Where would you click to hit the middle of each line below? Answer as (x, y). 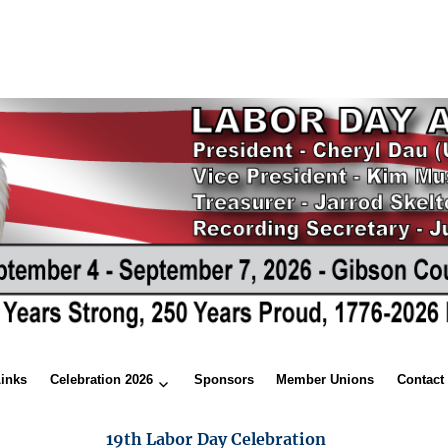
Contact (421, 380)
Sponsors (223, 380)
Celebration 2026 (102, 380)
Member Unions (325, 380)
